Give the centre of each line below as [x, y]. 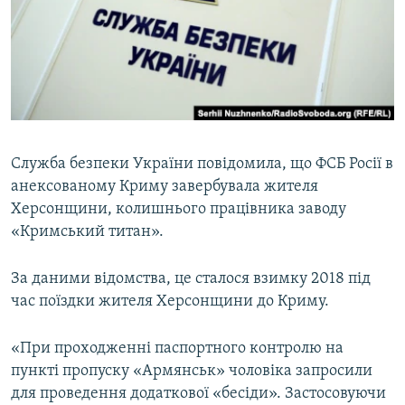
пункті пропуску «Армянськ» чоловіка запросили [192, 372]
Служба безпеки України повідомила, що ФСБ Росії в [202, 165]
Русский [45, 32]
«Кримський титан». [87, 232]
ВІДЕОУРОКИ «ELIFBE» [92, 17]
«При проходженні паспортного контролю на [177, 349]
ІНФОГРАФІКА [67, 114]
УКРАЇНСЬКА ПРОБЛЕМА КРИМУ [114, 82]
